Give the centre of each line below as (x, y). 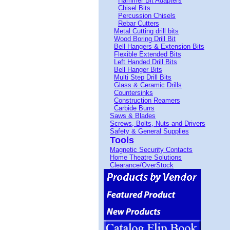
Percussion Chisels (147, 16)
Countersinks (133, 93)
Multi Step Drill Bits (143, 77)
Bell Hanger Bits (138, 70)
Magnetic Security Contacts (151, 150)
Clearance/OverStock (142, 165)
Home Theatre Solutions (146, 157)
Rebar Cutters (139, 23)
